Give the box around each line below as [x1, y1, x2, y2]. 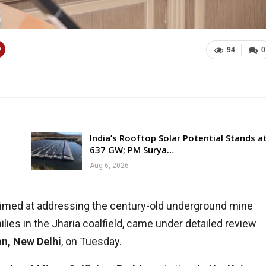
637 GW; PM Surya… [89, 144, 174, 156]
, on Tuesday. [61, 235, 122, 248]
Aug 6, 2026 [89, 161, 129, 170]
